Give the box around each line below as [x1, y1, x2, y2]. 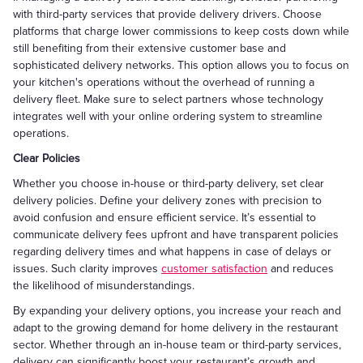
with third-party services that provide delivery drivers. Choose [13, 7, 322, 21]
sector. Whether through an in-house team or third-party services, [13, 338, 341, 352]
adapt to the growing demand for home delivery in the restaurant [13, 321, 338, 335]
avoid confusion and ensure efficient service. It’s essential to [13, 211, 316, 224]
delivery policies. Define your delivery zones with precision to [13, 194, 322, 207]
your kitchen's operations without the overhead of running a [13, 75, 314, 89]
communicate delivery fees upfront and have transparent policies [13, 228, 339, 241]
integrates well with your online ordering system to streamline [13, 109, 322, 123]
